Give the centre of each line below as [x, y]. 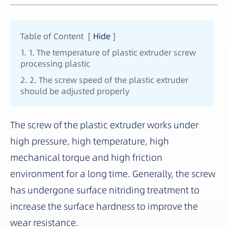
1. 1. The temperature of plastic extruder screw [108, 52]
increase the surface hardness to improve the [104, 206]
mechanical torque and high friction [86, 157]
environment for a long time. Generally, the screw [113, 174]
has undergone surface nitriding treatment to [105, 190]
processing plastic [55, 63]
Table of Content [52, 36]
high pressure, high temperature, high [90, 141]
